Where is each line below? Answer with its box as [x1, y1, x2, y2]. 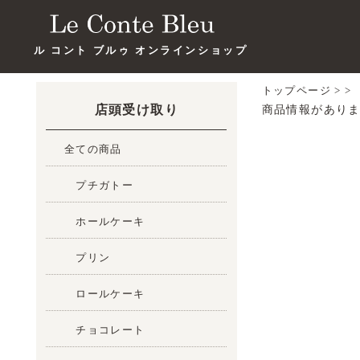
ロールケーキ [63, 287, 145, 300]
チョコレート [63, 323, 145, 336]
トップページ [261, 84, 331, 97]
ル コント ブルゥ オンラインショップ [34, 44, 248, 57]
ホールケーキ [63, 215, 145, 227]
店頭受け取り [94, 102, 178, 118]
